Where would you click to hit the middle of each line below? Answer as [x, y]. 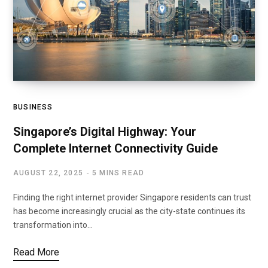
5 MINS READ [118, 173]
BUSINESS [33, 107]
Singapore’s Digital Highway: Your [105, 132]
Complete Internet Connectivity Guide [115, 149]
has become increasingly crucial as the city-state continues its [129, 211]
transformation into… [53, 225]
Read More [36, 252]
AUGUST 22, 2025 [48, 173]
